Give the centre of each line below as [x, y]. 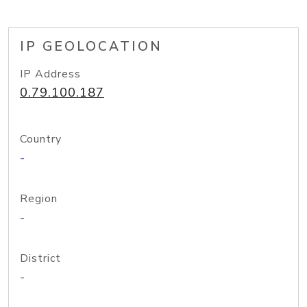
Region [39, 199]
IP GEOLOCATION [91, 47]
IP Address [50, 74]
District [40, 258]
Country [41, 139]
